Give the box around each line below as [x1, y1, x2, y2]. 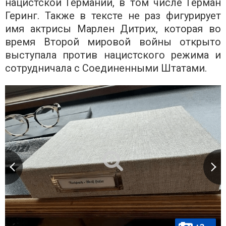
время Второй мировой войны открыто [5, 35, 221, 48]
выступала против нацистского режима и [5, 48, 221, 61]
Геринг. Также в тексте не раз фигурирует [5, 9, 221, 22]
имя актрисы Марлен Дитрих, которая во [5, 22, 221, 35]
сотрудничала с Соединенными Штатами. [5, 62, 207, 74]
